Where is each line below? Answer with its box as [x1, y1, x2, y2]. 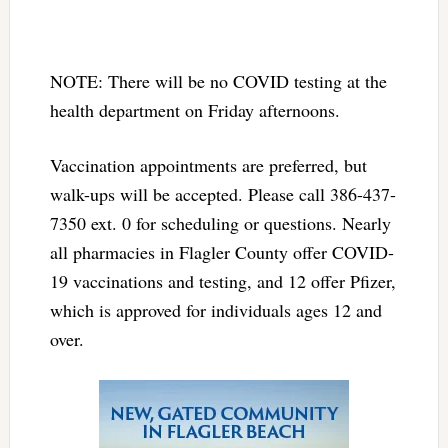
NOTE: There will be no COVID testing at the [49, 68, 387, 93]
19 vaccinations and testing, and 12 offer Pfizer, [49, 268, 396, 293]
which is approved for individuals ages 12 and [49, 297, 382, 322]
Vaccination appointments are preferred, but [49, 152, 367, 177]
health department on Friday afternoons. [49, 97, 340, 122]
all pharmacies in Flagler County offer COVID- [49, 239, 394, 264]
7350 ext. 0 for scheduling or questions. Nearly [49, 210, 391, 235]
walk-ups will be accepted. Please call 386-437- [49, 181, 396, 206]
